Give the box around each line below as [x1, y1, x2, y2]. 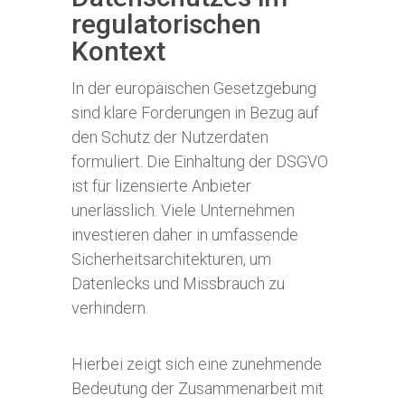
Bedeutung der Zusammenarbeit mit [71, 379, 324, 398]
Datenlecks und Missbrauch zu [71, 274, 285, 293]
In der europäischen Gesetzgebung [71, 79, 316, 98]
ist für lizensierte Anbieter [71, 176, 251, 195]
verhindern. [71, 298, 148, 317]
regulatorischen [71, 8, 261, 40]
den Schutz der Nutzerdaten [71, 127, 268, 146]
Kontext [71, 35, 165, 67]
